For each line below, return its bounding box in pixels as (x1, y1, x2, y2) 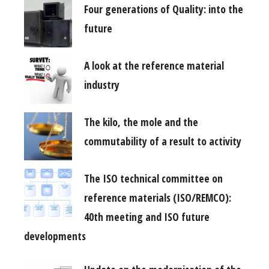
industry (84, 77, 119, 92)
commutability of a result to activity (84, 134, 241, 149)
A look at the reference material (84, 58, 224, 73)
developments (24, 229, 86, 244)
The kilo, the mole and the (84, 115, 198, 130)
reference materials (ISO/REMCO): (84, 190, 231, 205)
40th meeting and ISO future (84, 210, 210, 225)
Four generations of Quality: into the (84, 2, 243, 17)
